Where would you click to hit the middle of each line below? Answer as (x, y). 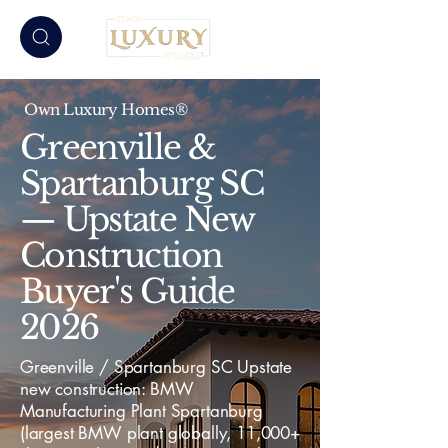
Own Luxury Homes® (106, 109)
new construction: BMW (107, 389)
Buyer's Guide (127, 291)
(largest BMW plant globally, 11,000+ (160, 433)
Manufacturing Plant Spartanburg (141, 411)
